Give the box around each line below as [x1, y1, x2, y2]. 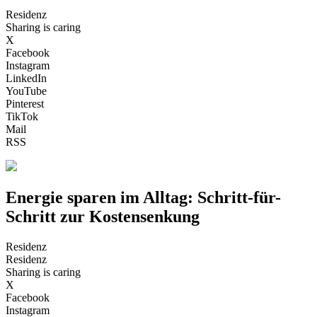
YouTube [6, 84, 47, 97]
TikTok [6, 110, 38, 122]
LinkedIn [6, 71, 47, 84]
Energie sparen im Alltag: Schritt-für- [6, 188, 281, 207]
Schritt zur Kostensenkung [6, 207, 200, 226]
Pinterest [6, 97, 44, 110]
